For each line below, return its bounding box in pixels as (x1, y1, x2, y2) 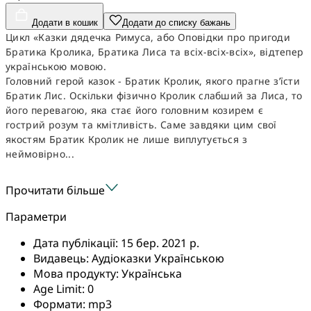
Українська (121, 265, 182, 281)
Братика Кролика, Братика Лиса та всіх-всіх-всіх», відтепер (6, 44, 304, 58)
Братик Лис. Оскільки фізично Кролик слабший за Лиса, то (6, 88, 303, 102)
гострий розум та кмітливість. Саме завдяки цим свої (6, 117, 277, 131)
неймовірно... (6, 146, 74, 160)
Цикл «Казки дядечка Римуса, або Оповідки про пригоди (6, 30, 291, 44)
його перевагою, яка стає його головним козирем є (6, 103, 263, 117)
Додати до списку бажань (122, 17, 230, 28)
